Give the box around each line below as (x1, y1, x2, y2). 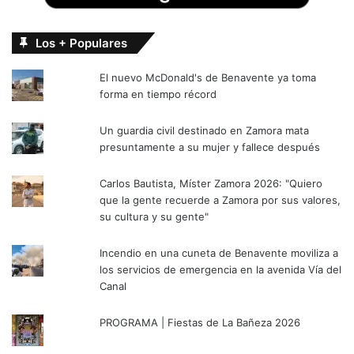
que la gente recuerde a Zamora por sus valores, (100, 194, 341, 207)
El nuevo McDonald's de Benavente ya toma (100, 71, 317, 85)
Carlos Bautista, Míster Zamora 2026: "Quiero (100, 177, 323, 190)
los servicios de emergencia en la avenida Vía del (100, 263, 342, 277)
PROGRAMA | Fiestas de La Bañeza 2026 (100, 316, 301, 330)
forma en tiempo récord (100, 88, 217, 101)
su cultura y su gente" (100, 210, 209, 224)
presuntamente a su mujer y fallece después (100, 141, 321, 154)
